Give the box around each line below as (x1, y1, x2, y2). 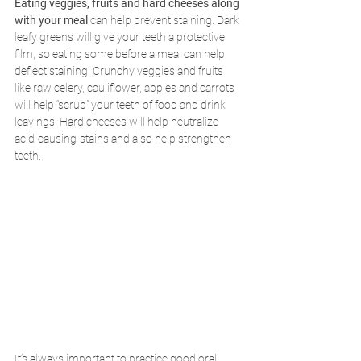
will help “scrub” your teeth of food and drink (15, 98, 228, 111)
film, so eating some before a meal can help (15, 47, 227, 60)
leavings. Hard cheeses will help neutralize (15, 114, 221, 128)
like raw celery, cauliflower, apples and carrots (15, 81, 237, 94)
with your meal (15, 13, 88, 27)
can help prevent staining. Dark (88, 13, 242, 27)
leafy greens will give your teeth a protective (15, 30, 227, 44)
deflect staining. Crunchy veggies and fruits (15, 64, 226, 77)
